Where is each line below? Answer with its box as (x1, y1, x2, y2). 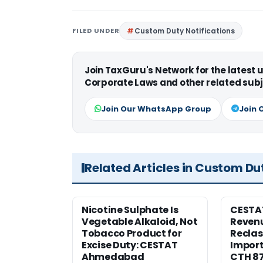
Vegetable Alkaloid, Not (82, 214, 198, 228)
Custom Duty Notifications (134, 25, 235, 36)
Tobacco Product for (82, 226, 182, 240)
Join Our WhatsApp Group (101, 103, 211, 114)
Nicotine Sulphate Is (82, 203, 178, 217)
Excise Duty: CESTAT (82, 238, 178, 252)
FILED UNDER (72, 25, 120, 35)
